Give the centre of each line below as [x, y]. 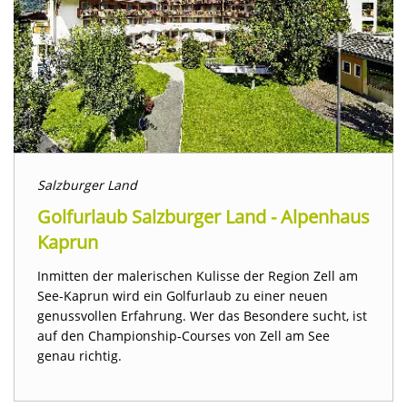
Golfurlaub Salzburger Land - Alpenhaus [203, 217]
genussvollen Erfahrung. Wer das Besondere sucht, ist [202, 316]
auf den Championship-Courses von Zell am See [184, 336]
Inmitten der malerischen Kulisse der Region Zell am [198, 276]
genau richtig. [79, 356]
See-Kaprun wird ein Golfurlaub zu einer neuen [183, 296]
